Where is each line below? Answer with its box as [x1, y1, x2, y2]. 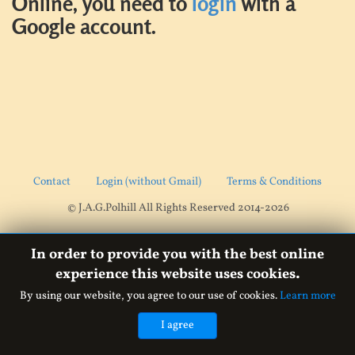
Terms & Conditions [227, 174, 322, 190]
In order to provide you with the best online [31, 245, 324, 265]
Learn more [279, 288, 336, 303]
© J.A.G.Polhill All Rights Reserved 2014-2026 [67, 200, 289, 216]
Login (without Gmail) [96, 174, 201, 190]
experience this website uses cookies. [55, 265, 300, 284]
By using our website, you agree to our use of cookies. [19, 288, 280, 303]
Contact [33, 174, 71, 190]
